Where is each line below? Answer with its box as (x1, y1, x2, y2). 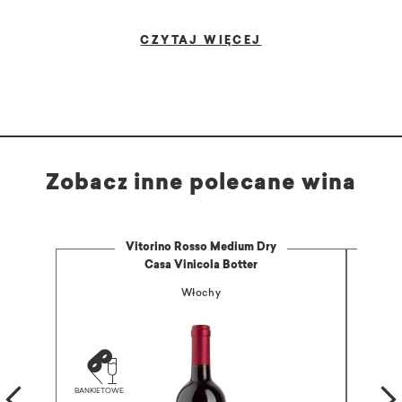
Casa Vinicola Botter (144, 260, 258, 272)
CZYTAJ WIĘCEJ (140, 36, 262, 48)
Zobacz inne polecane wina (45, 173, 357, 196)
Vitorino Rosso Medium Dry (126, 242, 276, 254)
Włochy (180, 289, 222, 300)
